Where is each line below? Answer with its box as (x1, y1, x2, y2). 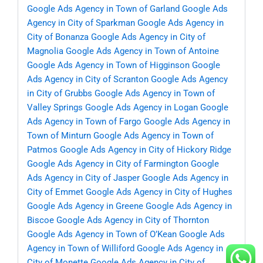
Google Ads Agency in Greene (27, 201, 143, 212)
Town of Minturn (27, 130, 91, 141)
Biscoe (27, 215, 54, 226)
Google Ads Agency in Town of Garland (27, 4, 180, 15)
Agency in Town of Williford (27, 243, 134, 254)
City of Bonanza (27, 32, 89, 43)
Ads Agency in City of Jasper (27, 173, 140, 184)
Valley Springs (27, 102, 83, 113)
